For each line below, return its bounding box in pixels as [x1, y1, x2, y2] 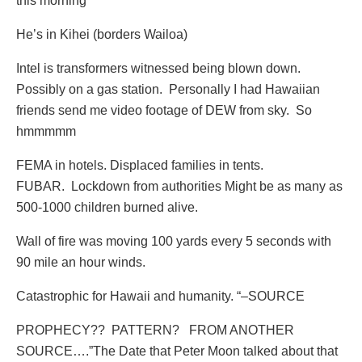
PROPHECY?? [16, 323, 105, 338]
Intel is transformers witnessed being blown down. [16, 61, 301, 76]
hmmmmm [16, 124, 76, 139]
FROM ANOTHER [189, 323, 294, 338]
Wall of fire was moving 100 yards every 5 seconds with [16, 234, 331, 249]
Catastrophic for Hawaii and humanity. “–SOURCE [16, 289, 305, 304]
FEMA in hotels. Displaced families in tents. [16, 158, 263, 173]
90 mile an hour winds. [16, 255, 145, 270]
